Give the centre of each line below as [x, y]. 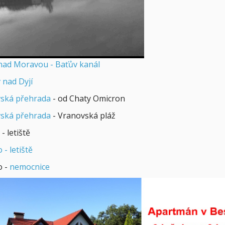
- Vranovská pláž [83, 115]
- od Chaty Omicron [88, 98]
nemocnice [29, 166]
